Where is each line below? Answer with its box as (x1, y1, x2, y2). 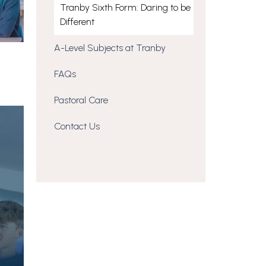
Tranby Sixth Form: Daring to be (60, 2, 191, 14)
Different (60, 16, 94, 28)
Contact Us (54, 121, 100, 132)
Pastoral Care (54, 94, 108, 106)
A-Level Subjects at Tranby (54, 42, 166, 54)
